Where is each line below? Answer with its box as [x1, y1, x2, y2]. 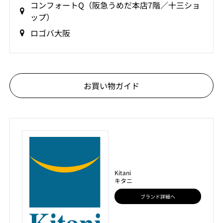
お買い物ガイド [84, 80, 139, 92]
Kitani [114, 168, 131, 177]
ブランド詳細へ [140, 192, 176, 200]
